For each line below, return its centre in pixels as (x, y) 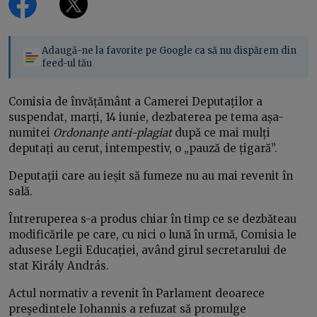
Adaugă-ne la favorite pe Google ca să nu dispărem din (169, 51)
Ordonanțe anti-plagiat (113, 133)
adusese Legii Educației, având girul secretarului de (148, 250)
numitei (31, 133)
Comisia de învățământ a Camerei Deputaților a (136, 102)
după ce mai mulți (221, 133)
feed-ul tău (67, 64)
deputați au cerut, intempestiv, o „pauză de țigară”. (143, 149)
